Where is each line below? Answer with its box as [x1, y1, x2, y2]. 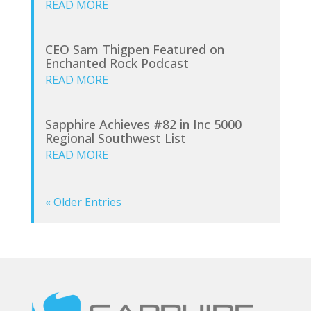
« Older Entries [44, 194, 121, 210]
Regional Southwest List [44, 129, 186, 146]
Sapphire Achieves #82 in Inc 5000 [44, 115, 242, 133]
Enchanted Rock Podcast [44, 54, 189, 72]
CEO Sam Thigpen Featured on [44, 40, 224, 58]
